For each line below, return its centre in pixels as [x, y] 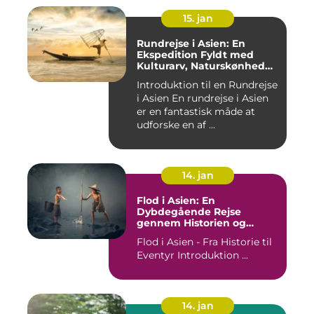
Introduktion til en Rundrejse [207, 85]
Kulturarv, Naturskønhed [201, 66]
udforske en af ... [176, 125]
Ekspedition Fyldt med [195, 55]
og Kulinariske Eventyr [194, 77]
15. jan [198, 19]
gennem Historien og [191, 223]
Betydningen [171, 234]
